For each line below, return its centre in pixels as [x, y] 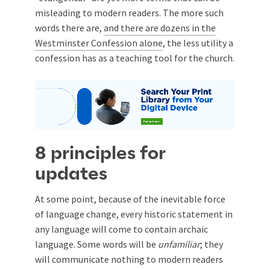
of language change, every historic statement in [134, 214]
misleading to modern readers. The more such [129, 12]
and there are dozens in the [160, 27]
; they [212, 244]
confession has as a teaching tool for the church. [135, 58]
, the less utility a [198, 42]
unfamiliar [179, 244]
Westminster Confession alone [99, 42]
